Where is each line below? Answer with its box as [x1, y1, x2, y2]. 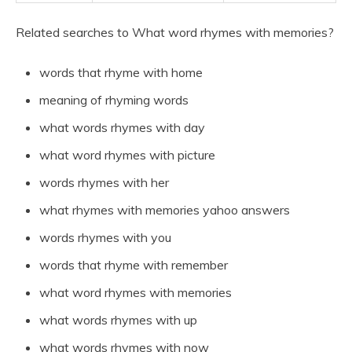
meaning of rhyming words [39, 92, 189, 108]
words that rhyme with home [39, 64, 203, 81]
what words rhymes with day [39, 119, 205, 136]
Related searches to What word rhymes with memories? [16, 24, 334, 41]
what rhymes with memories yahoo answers [39, 202, 290, 218]
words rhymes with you [39, 229, 171, 246]
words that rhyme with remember [39, 257, 228, 273]
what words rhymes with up [39, 312, 197, 328]
